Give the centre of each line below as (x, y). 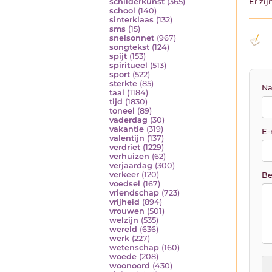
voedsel (125, 184)
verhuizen (129, 157)
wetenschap (134, 248)
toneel (122, 111)
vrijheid (124, 202)
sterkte (123, 84)
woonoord (130, 266)
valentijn (127, 138)
